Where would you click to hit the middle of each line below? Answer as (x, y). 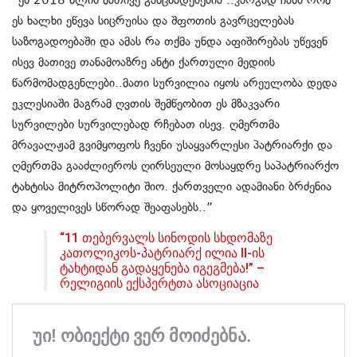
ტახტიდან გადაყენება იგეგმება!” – (162, 268)
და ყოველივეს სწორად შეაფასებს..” (112, 207)
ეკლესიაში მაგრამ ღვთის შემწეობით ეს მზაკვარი (146, 103)
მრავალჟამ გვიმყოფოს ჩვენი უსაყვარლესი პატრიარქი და (172, 145)
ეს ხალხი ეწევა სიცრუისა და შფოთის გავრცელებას (153, 20)
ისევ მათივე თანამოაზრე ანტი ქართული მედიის (143, 62)
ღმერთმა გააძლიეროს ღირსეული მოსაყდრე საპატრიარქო (175, 165)
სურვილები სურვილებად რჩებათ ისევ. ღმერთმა (146, 124)
